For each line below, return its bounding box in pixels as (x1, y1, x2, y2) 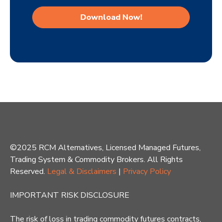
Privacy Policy (123, 166, 171, 177)
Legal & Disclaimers (47, 166, 116, 177)
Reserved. (10, 166, 47, 177)
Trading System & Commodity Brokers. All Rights (10, 154, 183, 165)
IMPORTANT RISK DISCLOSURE (10, 189, 129, 201)
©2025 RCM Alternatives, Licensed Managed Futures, (10, 142, 201, 153)
